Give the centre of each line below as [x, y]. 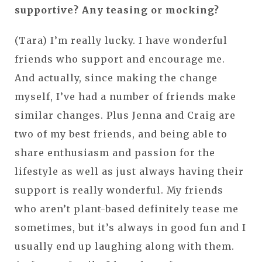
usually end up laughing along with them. [125, 246]
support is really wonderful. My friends [119, 190]
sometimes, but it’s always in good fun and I [130, 227]
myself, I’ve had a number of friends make [125, 96]
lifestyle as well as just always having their [129, 171]
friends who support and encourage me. [120, 59]
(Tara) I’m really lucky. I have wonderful [121, 40]
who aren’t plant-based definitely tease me [127, 208]
